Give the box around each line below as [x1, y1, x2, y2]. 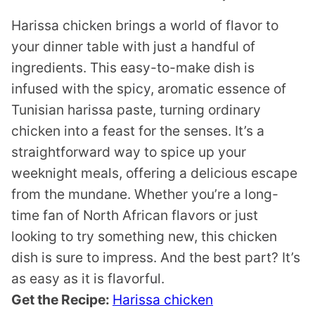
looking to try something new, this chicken [11, 228, 277, 245]
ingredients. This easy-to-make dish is [11, 59, 255, 77]
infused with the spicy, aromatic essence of [11, 80, 286, 98]
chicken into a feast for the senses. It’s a [11, 122, 264, 140]
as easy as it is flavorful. [11, 270, 165, 288]
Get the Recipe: [11, 291, 112, 309]
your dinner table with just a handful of [11, 38, 255, 56]
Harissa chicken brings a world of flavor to [11, 17, 278, 34]
